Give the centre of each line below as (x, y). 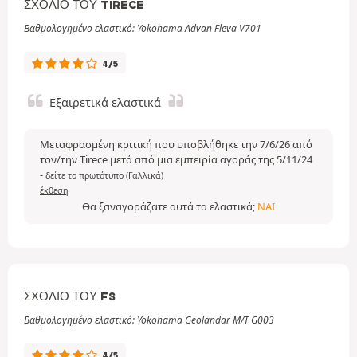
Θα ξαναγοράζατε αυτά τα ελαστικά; (170, 206)
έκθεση (54, 190)
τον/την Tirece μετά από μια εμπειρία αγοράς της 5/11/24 (176, 159)
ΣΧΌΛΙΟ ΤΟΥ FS (70, 296)
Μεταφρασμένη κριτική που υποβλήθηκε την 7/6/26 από (176, 144)
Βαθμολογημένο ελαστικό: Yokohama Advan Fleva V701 (143, 28)
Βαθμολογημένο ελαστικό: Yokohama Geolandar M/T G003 (149, 320)
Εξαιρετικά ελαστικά (105, 102)
